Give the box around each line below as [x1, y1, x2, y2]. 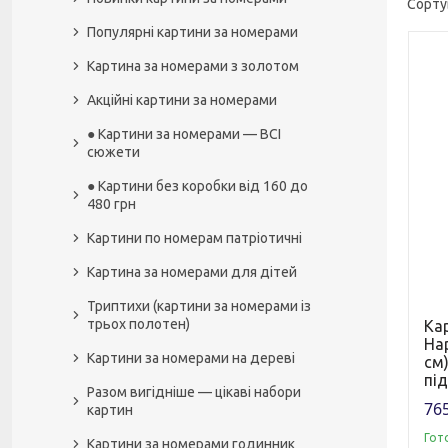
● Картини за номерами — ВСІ [87, 126, 281, 142]
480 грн [87, 196, 136, 212]
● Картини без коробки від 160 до [87, 178, 308, 194]
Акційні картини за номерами [87, 92, 277, 108]
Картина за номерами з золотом [87, 58, 299, 74]
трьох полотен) [87, 316, 190, 332]
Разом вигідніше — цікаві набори [87, 384, 301, 400]
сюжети [87, 144, 140, 160]
